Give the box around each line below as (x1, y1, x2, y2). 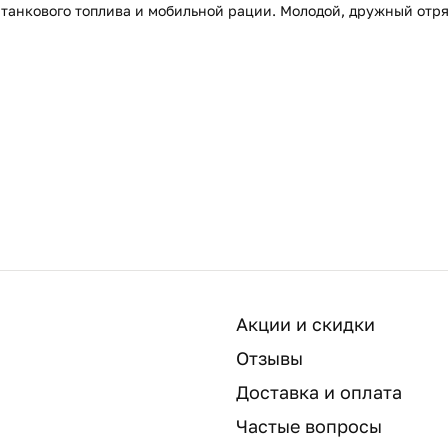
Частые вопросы (236, 414, 382, 437)
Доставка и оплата (236, 380, 402, 403)
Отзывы (236, 346, 303, 369)
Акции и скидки (236, 312, 375, 335)
